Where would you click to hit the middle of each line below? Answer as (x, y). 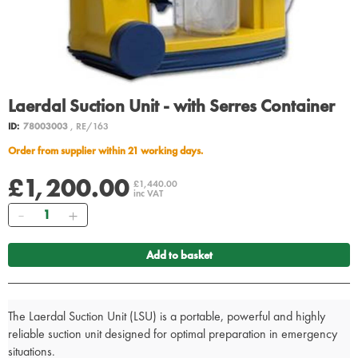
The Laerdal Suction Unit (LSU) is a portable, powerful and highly (167, 316)
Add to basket (179, 255)
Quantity (51, 211)
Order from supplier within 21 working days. (109, 151)
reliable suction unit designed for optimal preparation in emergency (173, 334)
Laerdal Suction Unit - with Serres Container (171, 106)
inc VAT (148, 194)
